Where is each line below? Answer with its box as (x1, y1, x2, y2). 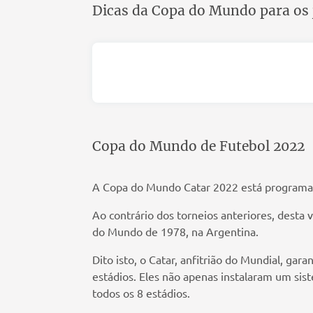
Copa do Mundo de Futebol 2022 (92, 138, 305, 155)
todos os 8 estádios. (92, 286, 190, 300)
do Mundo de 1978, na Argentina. (92, 224, 259, 239)
